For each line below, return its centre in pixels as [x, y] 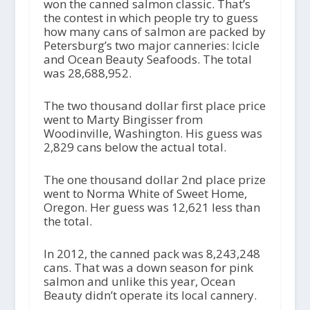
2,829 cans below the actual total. [135, 147]
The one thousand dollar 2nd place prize [154, 180]
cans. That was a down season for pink [148, 268]
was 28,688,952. [87, 73]
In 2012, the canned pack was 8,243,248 [152, 254]
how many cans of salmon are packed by [154, 31]
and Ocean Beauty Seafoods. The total [147, 59]
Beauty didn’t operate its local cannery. [150, 295]
